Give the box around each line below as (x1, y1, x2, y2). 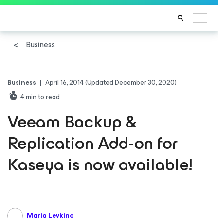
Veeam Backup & (7, 107, 137, 136)
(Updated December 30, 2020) (85, 77, 177, 88)
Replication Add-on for (7, 128, 178, 158)
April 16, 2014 (44, 77, 85, 88)
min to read (26, 91, 60, 103)
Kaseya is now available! (7, 150, 192, 179)
